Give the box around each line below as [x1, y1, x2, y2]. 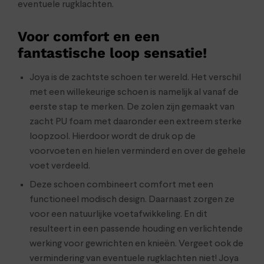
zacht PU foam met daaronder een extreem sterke [29, 117, 242, 127]
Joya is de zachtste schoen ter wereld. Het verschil [29, 72, 241, 82]
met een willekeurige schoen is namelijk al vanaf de [29, 87, 239, 97]
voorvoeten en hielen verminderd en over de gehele [29, 146, 246, 156]
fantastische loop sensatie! [18, 44, 207, 61]
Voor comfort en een [18, 28, 160, 45]
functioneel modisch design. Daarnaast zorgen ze [29, 194, 235, 204]
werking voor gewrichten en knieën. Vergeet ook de [29, 239, 243, 249]
